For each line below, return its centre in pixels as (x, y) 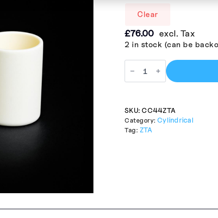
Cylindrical (175, 120)
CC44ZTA (158, 110)
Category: (141, 120)
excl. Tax (177, 34)
